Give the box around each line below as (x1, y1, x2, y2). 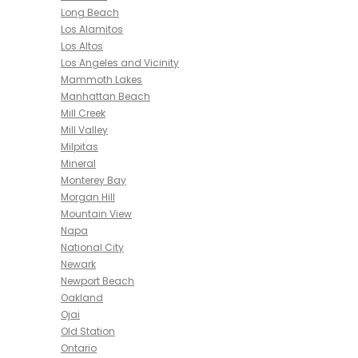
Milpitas (61, 140, 98, 153)
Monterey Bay (61, 173, 126, 187)
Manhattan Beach (61, 89, 150, 103)
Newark (61, 257, 96, 271)
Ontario (61, 341, 97, 355)
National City (61, 241, 124, 254)
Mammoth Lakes (61, 73, 142, 86)
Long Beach (61, 6, 119, 19)
